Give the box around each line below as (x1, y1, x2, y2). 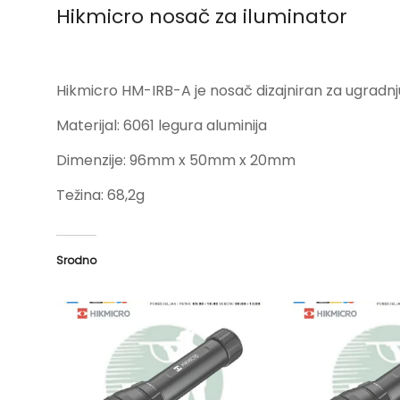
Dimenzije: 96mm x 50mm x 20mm (56, 149, 296, 171)
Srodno (56, 252, 96, 268)
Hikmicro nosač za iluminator (56, 2, 347, 30)
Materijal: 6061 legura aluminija (56, 114, 267, 136)
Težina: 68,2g (56, 184, 145, 205)
